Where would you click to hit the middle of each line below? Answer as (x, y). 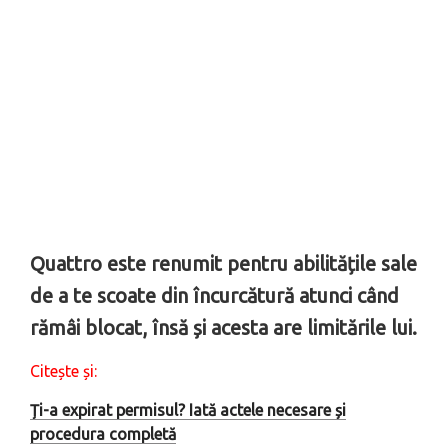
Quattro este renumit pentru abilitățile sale (223, 264)
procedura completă (103, 434)
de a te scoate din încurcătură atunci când (214, 296)
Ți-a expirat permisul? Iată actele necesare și (188, 410)
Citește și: (63, 371)
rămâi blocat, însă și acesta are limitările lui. (223, 328)
